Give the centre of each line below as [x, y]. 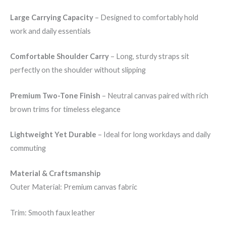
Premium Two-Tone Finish [55, 95]
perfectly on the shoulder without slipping [78, 70]
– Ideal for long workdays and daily [153, 134]
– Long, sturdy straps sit [149, 56]
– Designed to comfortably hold [146, 17]
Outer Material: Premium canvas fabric [74, 187]
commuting [28, 148]
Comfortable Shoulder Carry [60, 56]
